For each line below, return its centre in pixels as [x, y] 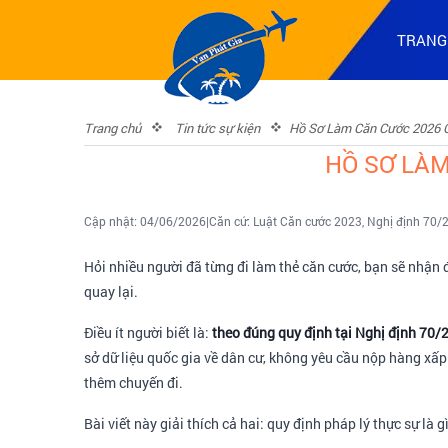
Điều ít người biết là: [148, 332]
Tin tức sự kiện [217, 128]
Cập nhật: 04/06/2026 [145, 221]
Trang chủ [112, 128]
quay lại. [111, 291]
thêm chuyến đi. [133, 382]
